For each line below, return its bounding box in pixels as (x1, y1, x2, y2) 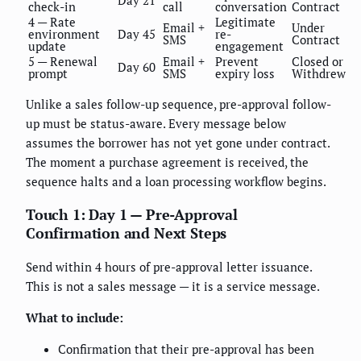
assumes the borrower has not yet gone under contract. (26, 134, 330, 151)
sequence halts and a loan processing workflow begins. (26, 172, 326, 189)
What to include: (26, 309, 123, 326)
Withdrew (292, 64, 346, 81)
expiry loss (215, 64, 275, 81)
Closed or (292, 52, 343, 69)
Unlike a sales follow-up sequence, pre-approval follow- (26, 95, 331, 112)
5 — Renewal (28, 52, 98, 69)
